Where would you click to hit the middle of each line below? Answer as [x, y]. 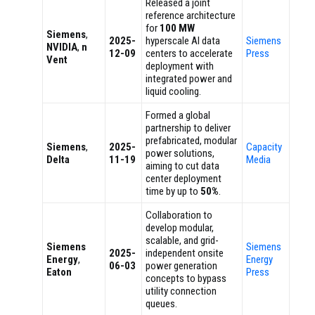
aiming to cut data [182, 166]
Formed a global [178, 116]
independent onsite [185, 253]
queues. [161, 304]
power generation [181, 266]
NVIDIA [62, 47]
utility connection [181, 291]
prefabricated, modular [191, 141]
